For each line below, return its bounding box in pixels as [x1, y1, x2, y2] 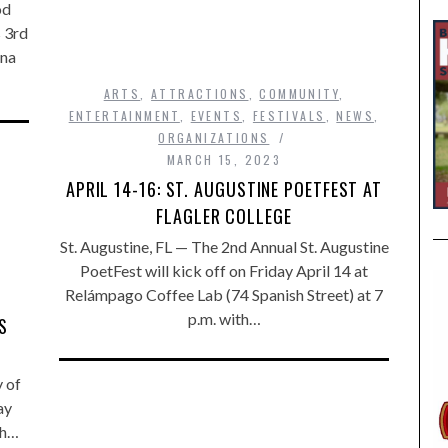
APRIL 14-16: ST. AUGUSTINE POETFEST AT [65, 175, 383, 202]
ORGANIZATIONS [158, 128, 270, 146]
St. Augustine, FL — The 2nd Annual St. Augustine [59, 236, 389, 256]
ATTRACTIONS [151, 84, 249, 102]
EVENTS [190, 106, 243, 124]
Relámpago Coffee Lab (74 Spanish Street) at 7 [65, 284, 383, 304]
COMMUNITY [259, 84, 339, 102]
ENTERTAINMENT [68, 106, 180, 124]
